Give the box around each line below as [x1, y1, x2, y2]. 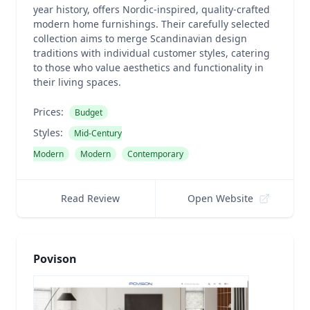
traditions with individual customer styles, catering [33, 46, 270, 60]
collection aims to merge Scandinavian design [33, 32, 247, 45]
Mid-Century [74, 127, 122, 139]
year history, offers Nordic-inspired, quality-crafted [33, 3, 270, 16]
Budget [75, 107, 102, 118]
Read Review [60, 192, 120, 205]
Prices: [33, 105, 64, 118]
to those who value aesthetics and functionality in [33, 61, 264, 74]
